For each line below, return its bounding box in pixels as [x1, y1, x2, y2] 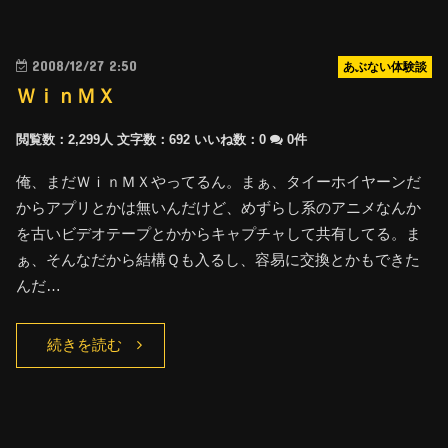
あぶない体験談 [342, 60, 427, 73]
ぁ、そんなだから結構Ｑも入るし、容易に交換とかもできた [16, 250, 421, 268]
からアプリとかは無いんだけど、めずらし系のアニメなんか [16, 198, 422, 216]
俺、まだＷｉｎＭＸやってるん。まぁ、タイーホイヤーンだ [16, 172, 422, 190]
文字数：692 [117, 131, 191, 147]
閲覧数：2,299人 [16, 131, 114, 147]
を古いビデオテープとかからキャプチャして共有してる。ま [16, 224, 422, 242]
